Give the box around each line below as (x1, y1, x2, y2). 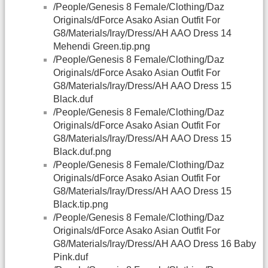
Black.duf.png (53, 147, 111, 157)
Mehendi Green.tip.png (53, 41, 150, 52)
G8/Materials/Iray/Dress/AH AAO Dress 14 (53, 28, 232, 39)
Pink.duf (53, 252, 88, 263)
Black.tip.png (53, 199, 108, 210)
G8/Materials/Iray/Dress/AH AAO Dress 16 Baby (53, 239, 256, 249)
